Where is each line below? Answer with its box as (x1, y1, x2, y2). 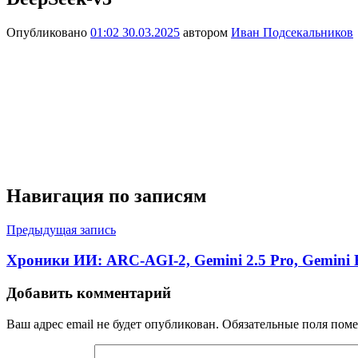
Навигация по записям (6, 185, 206, 206)
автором (180, 25, 231, 39)
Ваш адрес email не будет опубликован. (6, 316, 219, 331)
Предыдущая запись (6, 222, 116, 237)
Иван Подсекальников (231, 25, 353, 39)
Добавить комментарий (6, 284, 171, 302)
